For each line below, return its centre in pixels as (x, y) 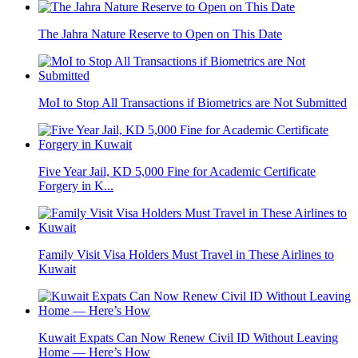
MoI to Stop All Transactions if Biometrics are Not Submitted (193, 103)
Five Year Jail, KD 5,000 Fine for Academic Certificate (177, 172)
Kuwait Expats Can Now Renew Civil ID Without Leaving (188, 338)
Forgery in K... (76, 186)
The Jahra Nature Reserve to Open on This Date (160, 34)
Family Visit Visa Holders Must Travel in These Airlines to (186, 255)
